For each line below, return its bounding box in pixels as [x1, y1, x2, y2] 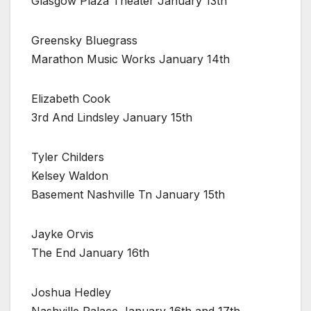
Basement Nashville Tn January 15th [31, 187, 225, 201]
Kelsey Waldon [31, 168, 108, 183]
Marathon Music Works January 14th [31, 51, 230, 66]
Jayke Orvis [31, 226, 94, 241]
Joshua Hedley [31, 285, 111, 299]
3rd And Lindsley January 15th [31, 110, 192, 124]
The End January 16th [31, 245, 149, 260]
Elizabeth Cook [31, 91, 110, 106]
